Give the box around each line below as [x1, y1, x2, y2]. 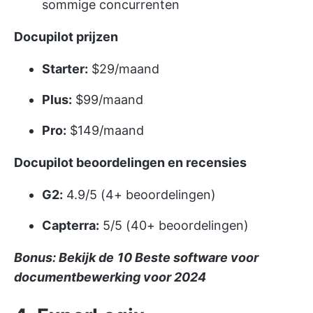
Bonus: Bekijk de [14, 249, 114, 265]
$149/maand [66, 122, 144, 138]
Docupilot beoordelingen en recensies [14, 154, 247, 170]
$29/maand [88, 61, 159, 76]
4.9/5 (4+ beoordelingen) [63, 187, 216, 202]
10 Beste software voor [117, 249, 259, 265]
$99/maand [72, 92, 143, 107]
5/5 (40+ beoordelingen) [99, 217, 249, 233]
